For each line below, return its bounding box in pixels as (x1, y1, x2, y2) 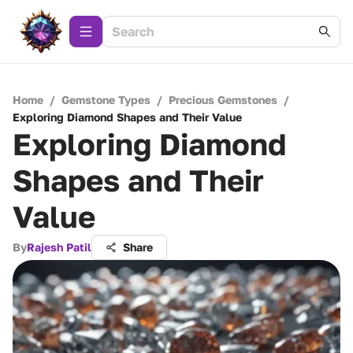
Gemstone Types (61, 93, 150, 106)
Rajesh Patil (27, 240, 91, 254)
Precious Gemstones (169, 93, 277, 106)
